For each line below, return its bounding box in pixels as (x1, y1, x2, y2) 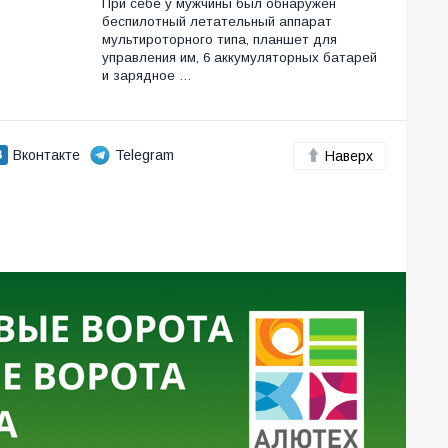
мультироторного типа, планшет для (102, 32, 337, 48)
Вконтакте (13, 147, 80, 164)
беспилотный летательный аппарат (102, 14, 332, 30)
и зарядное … (102, 68, 192, 84)
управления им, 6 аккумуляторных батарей (102, 50, 377, 66)
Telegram (115, 147, 174, 164)
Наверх (325, 148, 373, 165)
